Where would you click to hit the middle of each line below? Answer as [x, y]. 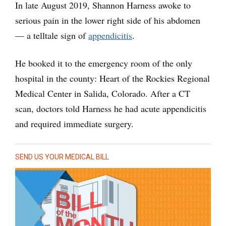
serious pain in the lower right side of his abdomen [108, 20]
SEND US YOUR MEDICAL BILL [62, 157]
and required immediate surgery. [74, 124]
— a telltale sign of [52, 36]
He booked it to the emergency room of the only [104, 63]
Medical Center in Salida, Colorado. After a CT [103, 94]
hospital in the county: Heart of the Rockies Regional [112, 78]
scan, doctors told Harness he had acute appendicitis [111, 109]
